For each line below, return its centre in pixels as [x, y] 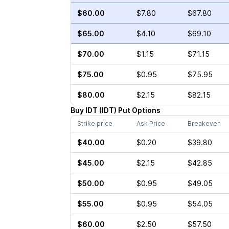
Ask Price [151, 123]
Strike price [95, 123]
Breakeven [204, 123]
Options [146, 110]
